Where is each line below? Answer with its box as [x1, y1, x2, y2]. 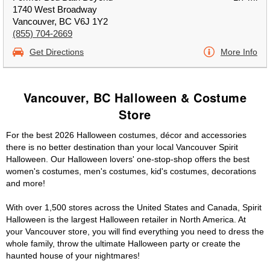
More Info [221, 47, 257, 57]
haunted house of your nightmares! [6, 251, 140, 260]
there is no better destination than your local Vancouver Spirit [6, 142, 238, 152]
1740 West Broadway [13, 4, 97, 14]
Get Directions [30, 47, 84, 57]
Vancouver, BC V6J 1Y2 [13, 16, 108, 27]
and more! [6, 178, 45, 188]
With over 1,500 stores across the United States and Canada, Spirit [6, 202, 262, 212]
